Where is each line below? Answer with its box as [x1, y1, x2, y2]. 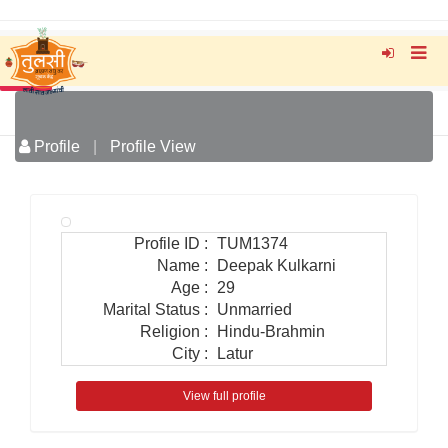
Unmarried [217, 301, 292, 318]
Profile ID [134, 235, 200, 252]
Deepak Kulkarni [217, 257, 336, 274]
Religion [140, 323, 200, 340]
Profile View [110, 138, 196, 155]
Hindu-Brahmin [217, 323, 325, 340]
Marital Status [103, 301, 200, 318]
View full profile [182, 389, 266, 403]
